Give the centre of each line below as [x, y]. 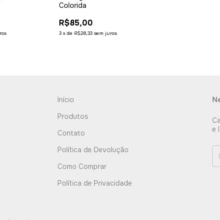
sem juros [105, 33]
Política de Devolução [93, 150]
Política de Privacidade [95, 183]
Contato [71, 133]
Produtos [73, 116]
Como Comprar [82, 166]
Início [66, 99]
